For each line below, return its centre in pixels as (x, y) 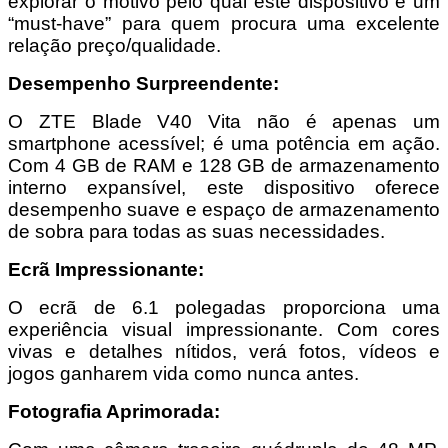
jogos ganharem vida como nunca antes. (183, 373)
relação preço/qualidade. (114, 45)
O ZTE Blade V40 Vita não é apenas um (224, 121)
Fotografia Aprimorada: (114, 411)
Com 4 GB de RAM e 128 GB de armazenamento (224, 165)
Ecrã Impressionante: (106, 269)
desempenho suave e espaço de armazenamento (224, 209)
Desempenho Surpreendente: (143, 83)
